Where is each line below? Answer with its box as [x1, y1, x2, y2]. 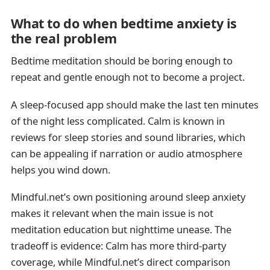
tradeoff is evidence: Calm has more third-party [10, 238, 226, 253]
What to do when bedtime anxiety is [10, 14, 237, 32]
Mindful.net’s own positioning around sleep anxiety [10, 189, 245, 204]
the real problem [10, 29, 117, 47]
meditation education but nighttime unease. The [10, 222, 231, 236]
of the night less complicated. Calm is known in [10, 113, 225, 128]
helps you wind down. [10, 162, 110, 177]
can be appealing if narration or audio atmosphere [10, 146, 242, 160]
